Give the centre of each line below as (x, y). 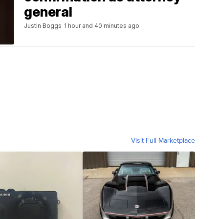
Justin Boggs (43, 25)
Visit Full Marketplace (163, 141)
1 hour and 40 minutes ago (102, 25)
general (48, 12)
